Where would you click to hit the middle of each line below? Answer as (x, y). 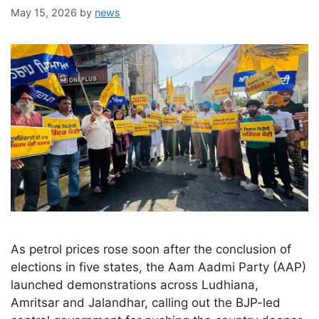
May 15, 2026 (44, 13)
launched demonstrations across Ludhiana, (135, 284)
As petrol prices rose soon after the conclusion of (151, 249)
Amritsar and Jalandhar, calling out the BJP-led (146, 302)
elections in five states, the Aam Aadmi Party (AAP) (159, 267)
